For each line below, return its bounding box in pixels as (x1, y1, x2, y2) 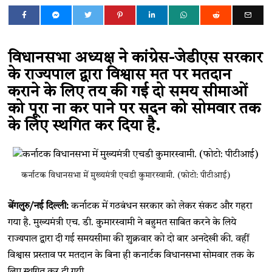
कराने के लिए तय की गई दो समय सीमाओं (8, 84, 248, 100)
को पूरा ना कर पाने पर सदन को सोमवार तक (8, 101, 261, 117)
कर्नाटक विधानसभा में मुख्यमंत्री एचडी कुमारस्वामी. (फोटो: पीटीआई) (21, 171, 230, 180)
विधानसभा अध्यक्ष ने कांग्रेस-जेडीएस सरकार (8, 50, 263, 66)
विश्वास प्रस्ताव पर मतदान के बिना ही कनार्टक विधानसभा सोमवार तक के (8, 250, 255, 260)
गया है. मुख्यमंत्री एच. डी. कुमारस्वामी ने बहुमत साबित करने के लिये (8, 217, 237, 228)
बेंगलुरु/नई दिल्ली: (8, 201, 69, 211)
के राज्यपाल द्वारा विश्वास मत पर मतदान (8, 67, 232, 83)
